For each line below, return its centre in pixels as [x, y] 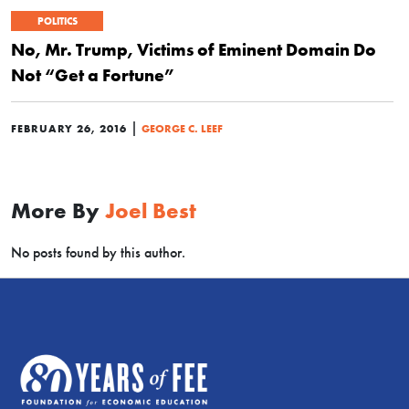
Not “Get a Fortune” [93, 75]
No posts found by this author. [98, 252]
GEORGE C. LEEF [182, 128]
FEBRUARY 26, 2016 [69, 128]
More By [58, 210]
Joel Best [151, 210]
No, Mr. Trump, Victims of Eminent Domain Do [194, 49]
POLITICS [57, 21]
